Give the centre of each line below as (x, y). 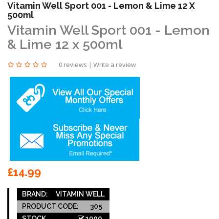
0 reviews (73, 64)
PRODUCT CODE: (50, 206)
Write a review (115, 64)
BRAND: (35, 194)
